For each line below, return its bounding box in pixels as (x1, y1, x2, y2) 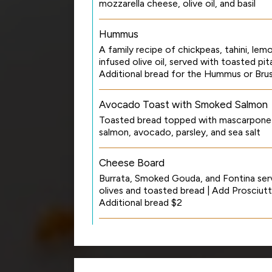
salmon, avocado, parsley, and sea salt (99, 126, 260, 138)
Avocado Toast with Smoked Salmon (99, 98, 268, 110)
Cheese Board (99, 157, 165, 169)
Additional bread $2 (99, 197, 182, 208)
